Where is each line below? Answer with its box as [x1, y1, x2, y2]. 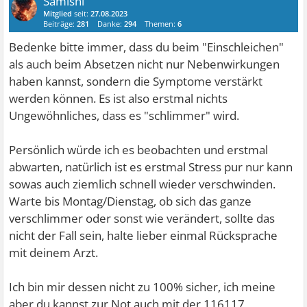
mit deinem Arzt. [9, 245, 99, 261]
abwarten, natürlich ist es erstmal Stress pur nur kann [9, 159, 293, 175]
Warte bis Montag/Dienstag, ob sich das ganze [9, 193, 252, 210]
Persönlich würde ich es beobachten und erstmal [9, 142, 269, 158]
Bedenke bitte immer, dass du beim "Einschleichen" [9, 39, 284, 56]
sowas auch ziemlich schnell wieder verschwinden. [9, 176, 276, 193]
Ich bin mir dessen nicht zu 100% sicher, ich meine [9, 279, 276, 295]
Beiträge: [43, 19, 77, 29]
